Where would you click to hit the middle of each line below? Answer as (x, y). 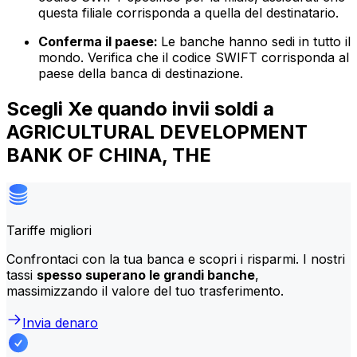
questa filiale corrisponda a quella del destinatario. (188, 13)
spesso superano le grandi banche (146, 275)
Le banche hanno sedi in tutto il (256, 42)
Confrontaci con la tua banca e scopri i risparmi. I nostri (176, 259)
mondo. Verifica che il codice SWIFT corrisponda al (194, 58)
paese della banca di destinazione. (141, 74)
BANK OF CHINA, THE (109, 155)
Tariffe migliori (49, 230)
